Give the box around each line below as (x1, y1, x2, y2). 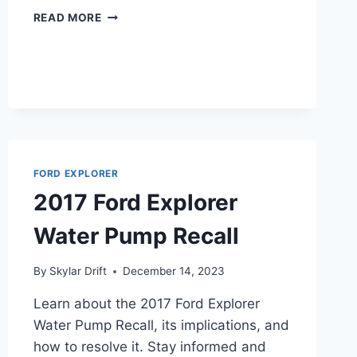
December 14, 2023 (122, 265, 225, 278)
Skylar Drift (49, 265, 107, 278)
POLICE (100, 57, 144, 70)
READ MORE (33, 10, 102, 24)
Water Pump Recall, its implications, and (33, 317, 289, 334)
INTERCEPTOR (100, 73, 184, 87)
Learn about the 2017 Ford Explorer (33, 296, 260, 312)
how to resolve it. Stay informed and (33, 339, 266, 355)
